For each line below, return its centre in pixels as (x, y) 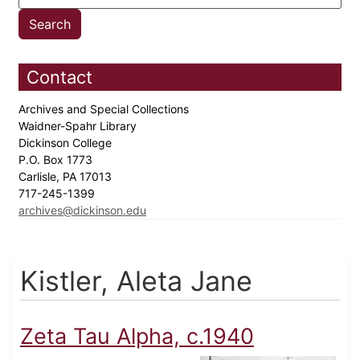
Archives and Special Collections (105, 109)
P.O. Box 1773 (57, 160)
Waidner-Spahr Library (79, 126)
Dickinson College (67, 143)
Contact (59, 78)
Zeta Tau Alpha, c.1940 (137, 337)
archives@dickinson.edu (82, 211)
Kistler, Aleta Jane (136, 281)
